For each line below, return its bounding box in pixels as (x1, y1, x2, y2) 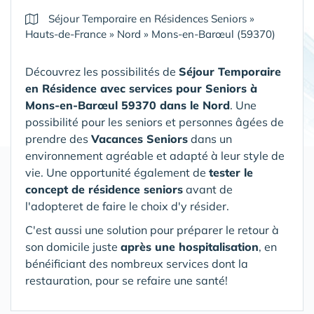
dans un (188, 132, 232, 146)
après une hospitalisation (121, 240, 259, 254)
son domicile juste (25, 240, 121, 254)
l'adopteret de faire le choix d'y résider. (25, 199, 229, 213)
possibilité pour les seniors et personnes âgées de (25, 115, 284, 129)
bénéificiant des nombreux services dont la (25, 257, 248, 271)
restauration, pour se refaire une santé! (25, 273, 228, 287)
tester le (209, 165, 253, 179)
